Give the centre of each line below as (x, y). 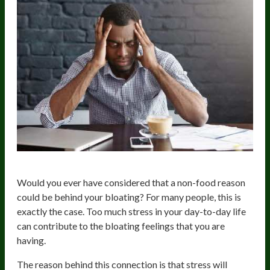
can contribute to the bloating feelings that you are (121, 225)
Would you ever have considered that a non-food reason (131, 182)
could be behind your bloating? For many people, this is (129, 196)
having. (31, 240)
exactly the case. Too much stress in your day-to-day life (131, 211)
